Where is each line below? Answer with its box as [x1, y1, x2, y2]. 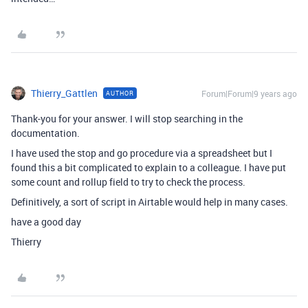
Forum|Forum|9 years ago [201, 88, 297, 99]
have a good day [11, 215, 81, 228]
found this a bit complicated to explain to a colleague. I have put [11, 161, 286, 174]
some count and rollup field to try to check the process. [11, 175, 245, 188]
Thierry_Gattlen [31, 87, 98, 100]
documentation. [11, 126, 80, 140]
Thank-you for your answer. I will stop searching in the [11, 112, 243, 125]
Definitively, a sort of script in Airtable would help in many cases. [11, 195, 288, 208]
